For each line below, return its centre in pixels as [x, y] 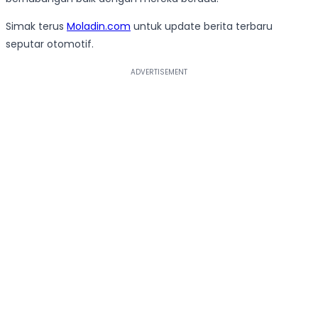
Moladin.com [99, 27]
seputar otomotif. [50, 44]
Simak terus [36, 27]
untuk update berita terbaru [202, 27]
